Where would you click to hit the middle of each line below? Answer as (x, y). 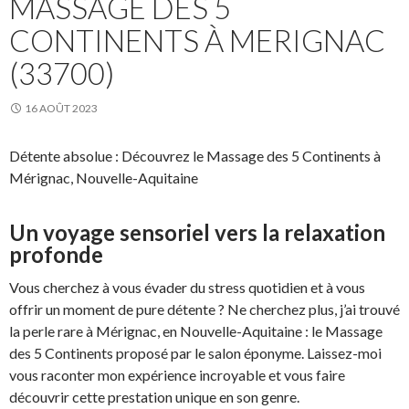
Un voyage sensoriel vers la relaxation (197, 232)
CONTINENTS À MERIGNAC (197, 40)
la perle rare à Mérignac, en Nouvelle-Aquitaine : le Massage (196, 330)
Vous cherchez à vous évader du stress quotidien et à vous (187, 287)
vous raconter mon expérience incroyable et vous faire (177, 374)
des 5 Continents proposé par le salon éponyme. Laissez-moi (195, 352)
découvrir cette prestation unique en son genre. (154, 396)
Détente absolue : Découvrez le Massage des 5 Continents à (195, 155)
